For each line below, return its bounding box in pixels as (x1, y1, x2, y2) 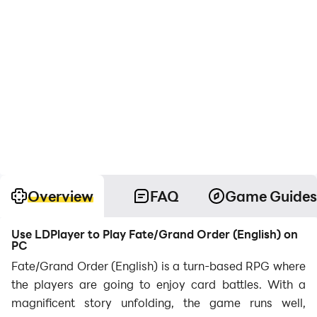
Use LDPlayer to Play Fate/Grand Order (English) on (11, 226, 298, 241)
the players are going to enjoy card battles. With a (11, 277, 306, 292)
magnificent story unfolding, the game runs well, (11, 295, 306, 310)
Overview (28, 187, 93, 205)
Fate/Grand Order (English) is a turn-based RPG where (11, 258, 306, 273)
